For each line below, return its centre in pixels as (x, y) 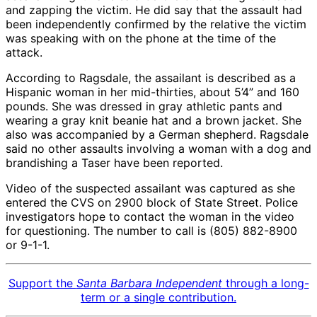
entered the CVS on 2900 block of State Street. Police (152, 203)
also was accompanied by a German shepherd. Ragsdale (157, 135)
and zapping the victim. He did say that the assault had (154, 10)
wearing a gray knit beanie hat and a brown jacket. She (154, 121)
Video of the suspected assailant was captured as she (150, 189)
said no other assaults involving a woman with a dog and (158, 149)
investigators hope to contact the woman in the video (150, 217)
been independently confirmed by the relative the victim (156, 24)
